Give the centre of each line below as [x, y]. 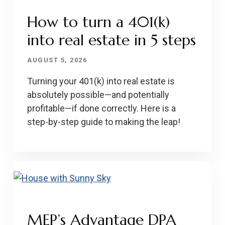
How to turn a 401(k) [99, 22]
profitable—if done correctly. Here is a [102, 108]
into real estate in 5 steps [112, 40]
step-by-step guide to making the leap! [104, 122]
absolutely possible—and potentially [98, 95]
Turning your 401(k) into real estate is [101, 81]
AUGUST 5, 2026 [57, 60]
